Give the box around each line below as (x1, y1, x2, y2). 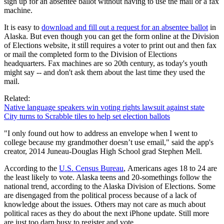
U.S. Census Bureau (59, 163, 123, 172)
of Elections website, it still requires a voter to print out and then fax (4, 40, 216, 49)
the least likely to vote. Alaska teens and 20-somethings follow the (4, 172, 211, 181)
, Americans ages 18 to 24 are (123, 163, 217, 172)
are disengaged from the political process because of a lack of (4, 190, 196, 199)
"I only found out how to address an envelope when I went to (4, 128, 197, 137)
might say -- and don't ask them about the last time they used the (4, 67, 205, 76)
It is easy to (4, 22, 41, 31)
